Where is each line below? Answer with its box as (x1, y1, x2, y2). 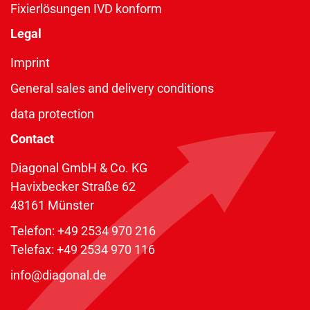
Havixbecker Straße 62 (10, 179, 136, 194)
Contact (10, 131, 54, 146)
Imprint (10, 55, 50, 70)
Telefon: (10, 223, 57, 238)
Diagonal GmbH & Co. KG (10, 160, 147, 175)
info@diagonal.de (10, 267, 107, 282)
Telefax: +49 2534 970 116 (10, 241, 155, 257)
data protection (10, 106, 94, 121)
